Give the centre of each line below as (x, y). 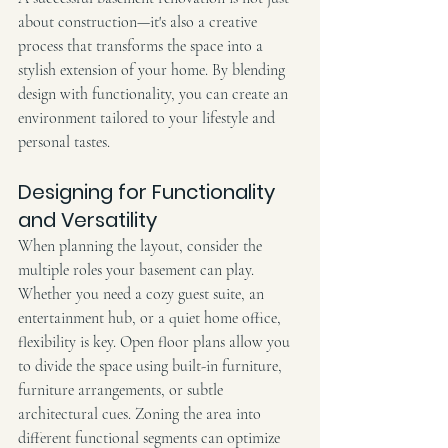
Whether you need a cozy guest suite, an (143, 293)
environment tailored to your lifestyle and (148, 117)
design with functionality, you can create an (155, 93)
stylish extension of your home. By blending (153, 69)
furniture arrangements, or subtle (122, 389)
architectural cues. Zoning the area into (141, 413)
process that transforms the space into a (142, 45)
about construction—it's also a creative (139, 21)
